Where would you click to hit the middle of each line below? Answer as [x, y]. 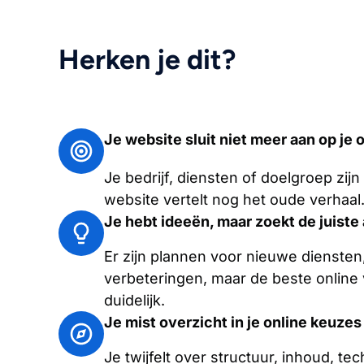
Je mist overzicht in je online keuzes [233, 322]
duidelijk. [134, 300]
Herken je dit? [147, 59]
